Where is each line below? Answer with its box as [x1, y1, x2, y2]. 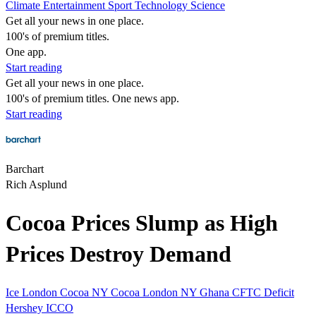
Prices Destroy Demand [6, 241, 231, 267]
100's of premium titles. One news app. [6, 92, 179, 104]
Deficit [264, 286, 294, 298]
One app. [6, 46, 47, 58]
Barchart [6, 163, 44, 175]
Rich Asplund [6, 178, 67, 190]
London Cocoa [22, 286, 92, 298]
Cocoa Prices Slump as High [6, 210, 278, 236]
